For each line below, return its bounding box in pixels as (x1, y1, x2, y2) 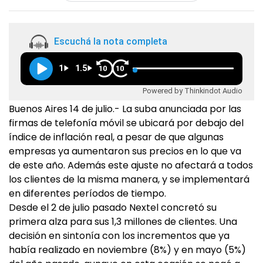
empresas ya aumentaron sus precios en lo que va (9, 144, 241, 158)
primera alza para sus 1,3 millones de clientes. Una (9, 215, 237, 228)
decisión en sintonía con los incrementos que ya (9, 229, 230, 242)
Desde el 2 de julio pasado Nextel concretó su (9, 201, 217, 214)
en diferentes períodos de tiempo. (9, 187, 166, 200)
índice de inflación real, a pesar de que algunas (9, 130, 224, 144)
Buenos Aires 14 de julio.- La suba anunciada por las (9, 102, 241, 116)
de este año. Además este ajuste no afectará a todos (9, 159, 253, 172)
